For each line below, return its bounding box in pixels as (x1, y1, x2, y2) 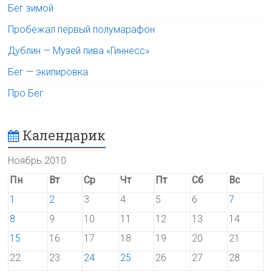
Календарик (22, 126, 106, 144)
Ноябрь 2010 (8, 154, 67, 166)
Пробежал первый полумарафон (8, 23, 155, 35)
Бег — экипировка (8, 66, 89, 78)
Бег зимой (8, 2, 54, 14)
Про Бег (8, 87, 44, 99)
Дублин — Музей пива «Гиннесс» (8, 44, 150, 56)
